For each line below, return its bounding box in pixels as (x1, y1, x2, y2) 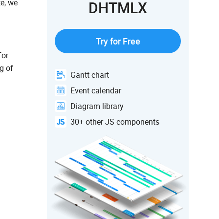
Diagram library (70, 101, 124, 112)
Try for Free (95, 35, 140, 47)
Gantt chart (70, 69, 109, 81)
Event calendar (70, 85, 121, 96)
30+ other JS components (70, 116, 159, 128)
